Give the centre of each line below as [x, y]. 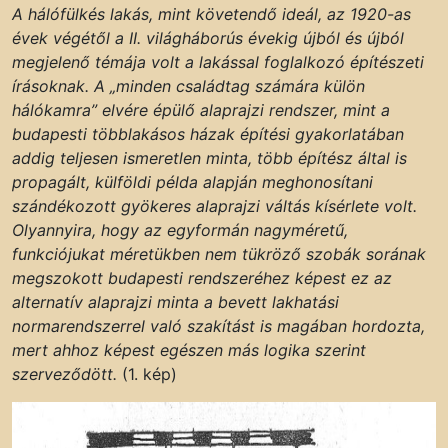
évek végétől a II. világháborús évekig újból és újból [208, 37]
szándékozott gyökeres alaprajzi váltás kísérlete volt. [214, 205]
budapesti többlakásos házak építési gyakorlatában [208, 133]
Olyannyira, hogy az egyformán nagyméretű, [180, 229]
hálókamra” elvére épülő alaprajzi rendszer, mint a [201, 109]
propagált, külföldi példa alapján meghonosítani [192, 181]
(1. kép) [147, 373]
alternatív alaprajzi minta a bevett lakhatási [175, 301]
